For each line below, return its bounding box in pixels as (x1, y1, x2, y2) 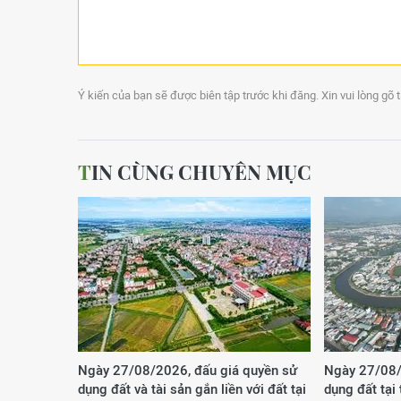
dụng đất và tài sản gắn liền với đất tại (78, 381, 306, 397)
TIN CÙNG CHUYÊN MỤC (91, 158, 311, 185)
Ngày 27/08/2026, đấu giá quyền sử (78, 363, 297, 378)
